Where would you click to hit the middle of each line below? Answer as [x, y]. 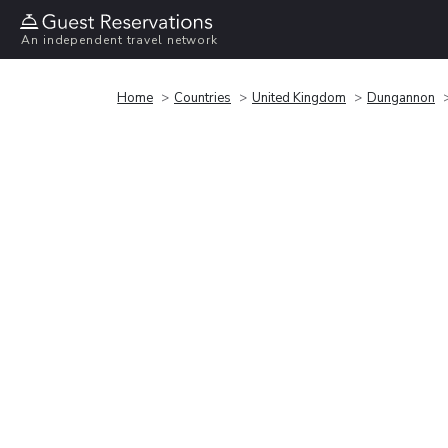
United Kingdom [299, 97]
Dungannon [401, 97]
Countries [202, 97]
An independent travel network [120, 40]
